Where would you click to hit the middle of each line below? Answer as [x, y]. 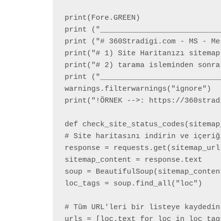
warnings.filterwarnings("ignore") [138, 89]
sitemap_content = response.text [133, 160]
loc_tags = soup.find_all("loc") [133, 184]
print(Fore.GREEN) [102, 18]
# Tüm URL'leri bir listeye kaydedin [142, 208]
